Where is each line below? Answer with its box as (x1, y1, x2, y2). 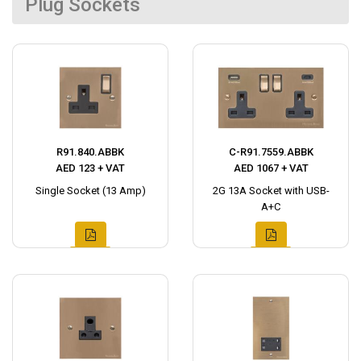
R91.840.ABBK (56, 146, 124, 158)
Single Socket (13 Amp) (35, 185, 146, 197)
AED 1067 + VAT (233, 162, 309, 174)
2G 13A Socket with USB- (212, 185, 330, 197)
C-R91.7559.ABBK (228, 146, 313, 158)
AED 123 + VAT (56, 162, 125, 174)
